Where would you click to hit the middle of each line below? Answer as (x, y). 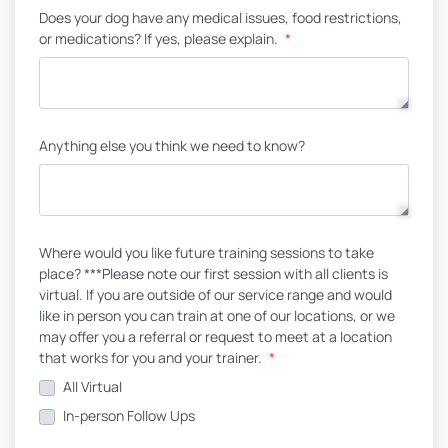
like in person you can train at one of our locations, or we (217, 315)
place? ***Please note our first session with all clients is (213, 273)
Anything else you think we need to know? (172, 145)
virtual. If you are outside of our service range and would (215, 294)
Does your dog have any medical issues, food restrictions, (220, 17)
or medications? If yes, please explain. (160, 38)
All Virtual (92, 386)
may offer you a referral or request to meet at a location (215, 336)
